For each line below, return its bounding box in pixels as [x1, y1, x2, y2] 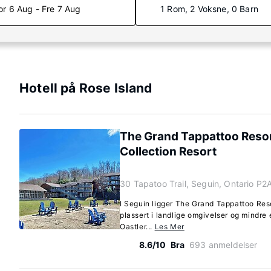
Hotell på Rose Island [19, 80, 152, 96]
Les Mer [154, 222, 184, 231]
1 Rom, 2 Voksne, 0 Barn [160, 4, 258, 14]
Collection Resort [120, 145, 217, 158]
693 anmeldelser [189, 240, 258, 250]
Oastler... [120, 222, 155, 231]
